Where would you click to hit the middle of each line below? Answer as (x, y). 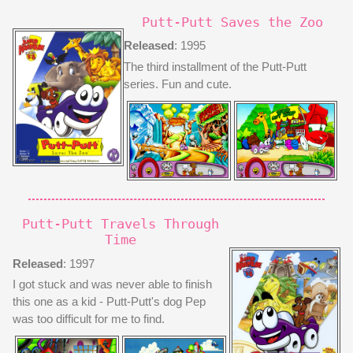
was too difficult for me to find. (89, 319)
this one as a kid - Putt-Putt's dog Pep (109, 302)
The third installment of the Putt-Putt (216, 67)
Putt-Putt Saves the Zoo (232, 22)
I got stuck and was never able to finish (112, 284)
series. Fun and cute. (178, 84)
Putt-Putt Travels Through (121, 224)
